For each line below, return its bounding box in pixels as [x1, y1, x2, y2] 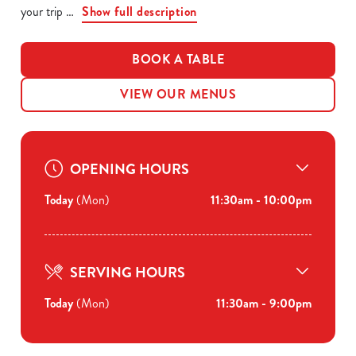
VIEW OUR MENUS [120, 85, 236, 103]
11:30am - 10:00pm [211, 191, 311, 209]
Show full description [82, 2, 197, 21]
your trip [21, 2, 66, 21]
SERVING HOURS [70, 262, 185, 283]
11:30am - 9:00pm [216, 294, 311, 312]
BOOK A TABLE [132, 50, 224, 68]
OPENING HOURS [70, 159, 189, 180]
